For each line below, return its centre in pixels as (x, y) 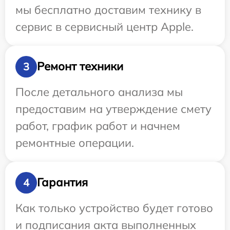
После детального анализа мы (99, 92)
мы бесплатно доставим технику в (108, 9)
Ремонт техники (80, 66)
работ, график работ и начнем (98, 126)
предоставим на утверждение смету (113, 109)
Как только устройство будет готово (114, 208)
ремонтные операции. (75, 142)
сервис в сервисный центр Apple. (104, 26)
